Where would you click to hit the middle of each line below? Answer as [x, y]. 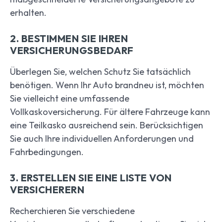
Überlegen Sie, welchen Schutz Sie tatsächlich [100, 72]
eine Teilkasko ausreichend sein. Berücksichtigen [107, 125]
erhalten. [28, 13]
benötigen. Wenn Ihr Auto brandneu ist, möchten [107, 85]
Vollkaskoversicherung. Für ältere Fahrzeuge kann [110, 112]
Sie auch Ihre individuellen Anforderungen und [102, 139]
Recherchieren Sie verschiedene [72, 211]
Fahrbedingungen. [47, 152]
